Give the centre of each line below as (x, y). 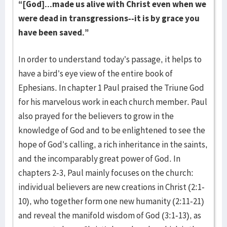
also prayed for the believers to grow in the (96, 116)
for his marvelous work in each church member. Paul (113, 102)
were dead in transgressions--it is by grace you (109, 18)
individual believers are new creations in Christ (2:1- (111, 187)
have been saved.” (54, 32)
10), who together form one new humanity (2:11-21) (111, 201)
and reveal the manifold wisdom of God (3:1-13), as (110, 215)
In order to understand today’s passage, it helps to (110, 59)
